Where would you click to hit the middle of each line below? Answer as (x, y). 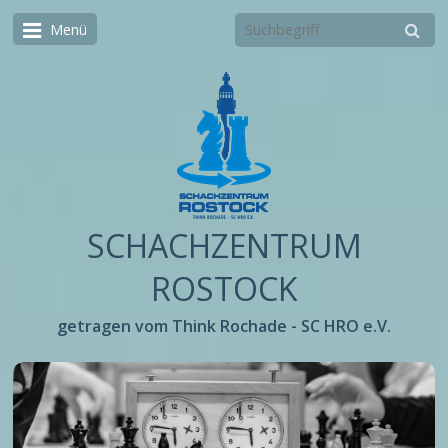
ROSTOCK (224, 289)
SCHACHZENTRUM (224, 246)
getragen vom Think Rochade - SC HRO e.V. (224, 326)
